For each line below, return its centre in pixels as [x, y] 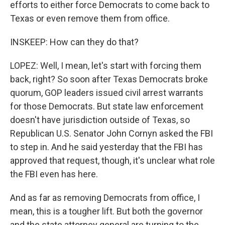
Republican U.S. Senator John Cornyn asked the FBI [111, 133]
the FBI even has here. [54, 174]
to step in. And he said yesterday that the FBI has [106, 147]
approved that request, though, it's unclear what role [113, 160]
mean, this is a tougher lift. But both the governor [106, 211]
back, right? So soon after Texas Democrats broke [109, 79]
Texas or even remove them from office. [90, 18]
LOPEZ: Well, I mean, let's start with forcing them [106, 66]
